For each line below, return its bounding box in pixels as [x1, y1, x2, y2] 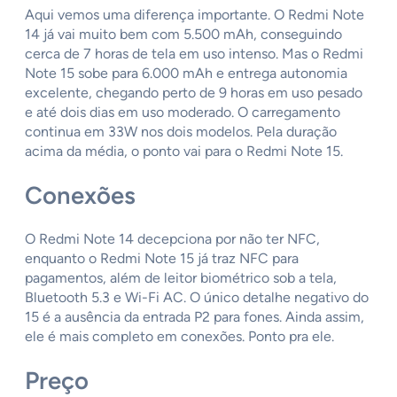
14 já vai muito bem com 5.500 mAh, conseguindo [25, 25, 342, 43]
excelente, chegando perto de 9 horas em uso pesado [25, 83, 362, 101]
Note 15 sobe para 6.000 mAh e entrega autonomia [25, 64, 347, 82]
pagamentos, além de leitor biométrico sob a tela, [25, 269, 337, 287]
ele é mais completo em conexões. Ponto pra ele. [25, 328, 334, 346]
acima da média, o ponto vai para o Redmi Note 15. [25, 142, 343, 160]
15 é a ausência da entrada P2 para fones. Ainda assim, [25, 308, 364, 326]
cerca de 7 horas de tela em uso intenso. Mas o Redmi [25, 44, 363, 62]
